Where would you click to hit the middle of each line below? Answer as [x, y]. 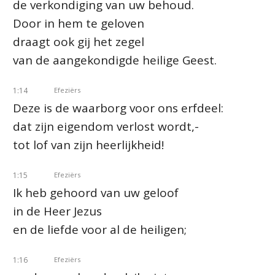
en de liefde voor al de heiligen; [100, 230]
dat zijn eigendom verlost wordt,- [106, 126]
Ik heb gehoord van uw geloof [96, 193]
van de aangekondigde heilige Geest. [115, 60]
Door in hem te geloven [79, 23]
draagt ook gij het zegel [79, 42]
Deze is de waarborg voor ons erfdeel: [118, 108]
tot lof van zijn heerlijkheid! [88, 145]
